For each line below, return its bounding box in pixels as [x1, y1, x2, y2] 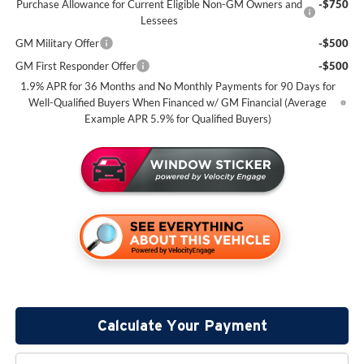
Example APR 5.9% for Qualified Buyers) [84, 112, 271, 126]
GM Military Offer [15, 37, 99, 50]
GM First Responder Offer [15, 59, 136, 73]
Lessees [141, 14, 179, 28]
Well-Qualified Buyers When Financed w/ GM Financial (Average [28, 96, 327, 110]
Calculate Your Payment [97, 318, 267, 334]
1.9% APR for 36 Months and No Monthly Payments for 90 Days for [19, 80, 336, 93]
